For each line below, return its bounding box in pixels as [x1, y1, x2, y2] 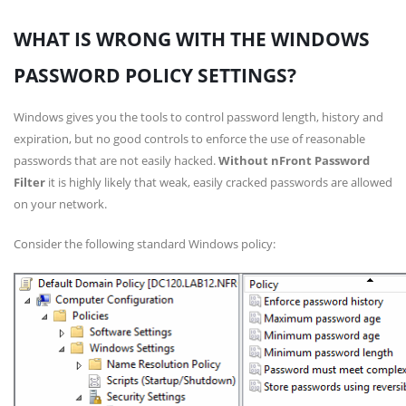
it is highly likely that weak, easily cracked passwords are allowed [45, 174, 392, 190]
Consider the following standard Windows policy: [14, 236, 275, 252]
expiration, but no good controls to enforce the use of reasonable [14, 130, 365, 147]
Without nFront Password [218, 152, 370, 169]
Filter [14, 174, 45, 190]
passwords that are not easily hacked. [14, 152, 218, 169]
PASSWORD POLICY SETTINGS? [14, 63, 296, 88]
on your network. [14, 196, 107, 212]
